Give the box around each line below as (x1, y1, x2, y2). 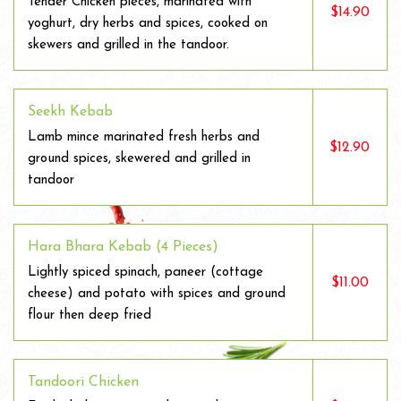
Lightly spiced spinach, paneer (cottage (28, 266, 263, 279)
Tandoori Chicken (28, 375, 139, 389)
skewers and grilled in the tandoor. (28, 38, 229, 52)
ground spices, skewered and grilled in (28, 152, 251, 166)
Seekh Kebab (28, 105, 113, 119)
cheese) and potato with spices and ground (28, 287, 286, 301)
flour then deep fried (28, 309, 151, 322)
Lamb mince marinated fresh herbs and (28, 131, 260, 144)
